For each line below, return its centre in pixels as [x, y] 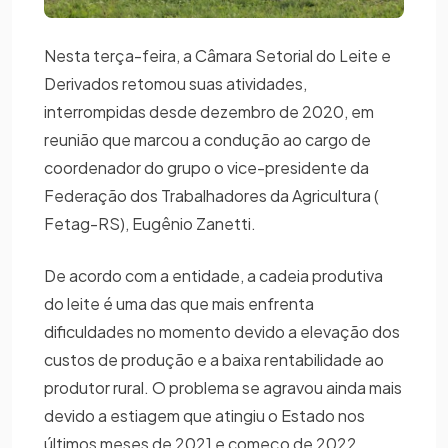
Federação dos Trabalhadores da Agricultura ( [211, 195]
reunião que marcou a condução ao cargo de [207, 139]
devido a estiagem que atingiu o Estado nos [204, 415]
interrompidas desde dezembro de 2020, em [209, 111]
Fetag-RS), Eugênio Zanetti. [150, 223]
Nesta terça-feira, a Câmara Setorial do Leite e [217, 55]
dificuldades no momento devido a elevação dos [222, 331]
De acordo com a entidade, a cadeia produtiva [213, 275]
